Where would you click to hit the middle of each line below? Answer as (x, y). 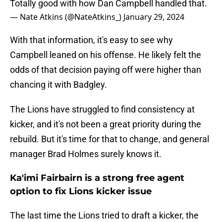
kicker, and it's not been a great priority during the (106, 124)
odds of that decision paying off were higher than (106, 70)
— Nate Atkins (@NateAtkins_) (67, 17)
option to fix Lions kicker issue (81, 192)
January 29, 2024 (154, 17)
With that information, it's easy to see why (91, 40)
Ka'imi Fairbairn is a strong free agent (97, 178)
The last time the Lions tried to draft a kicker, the (104, 216)
